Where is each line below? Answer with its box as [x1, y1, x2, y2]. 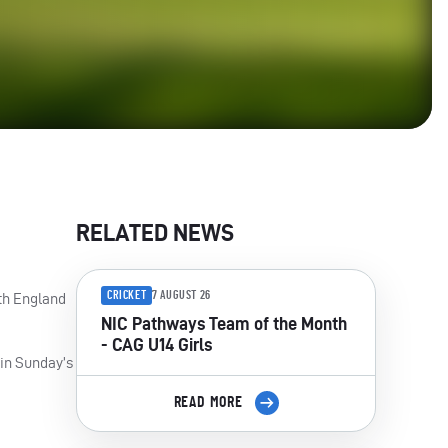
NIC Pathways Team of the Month [101, 313, 347, 333]
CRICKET [107, 288, 147, 301]
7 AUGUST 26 [152, 289, 211, 302]
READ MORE [173, 394, 247, 411]
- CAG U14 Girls [101, 334, 213, 354]
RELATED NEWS [76, 218, 234, 246]
